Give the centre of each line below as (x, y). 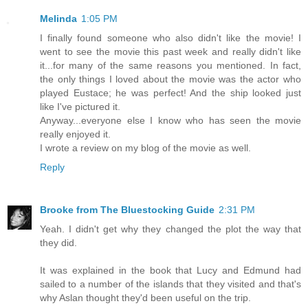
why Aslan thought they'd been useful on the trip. (145, 298)
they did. (58, 243)
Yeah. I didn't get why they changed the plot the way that (170, 229)
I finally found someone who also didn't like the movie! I (170, 38)
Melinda (58, 19)
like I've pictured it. (80, 107)
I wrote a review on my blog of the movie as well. (145, 148)
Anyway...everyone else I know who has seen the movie (170, 121)
